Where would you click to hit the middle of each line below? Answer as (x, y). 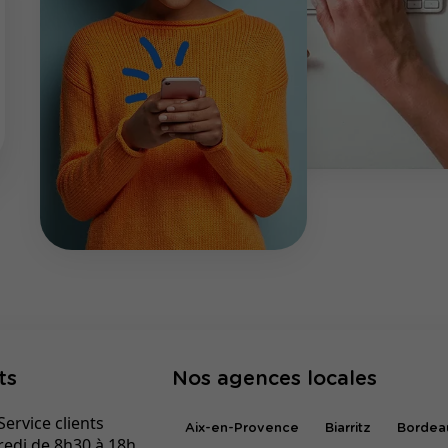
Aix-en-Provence (242, 428)
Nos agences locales (275, 379)
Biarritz (347, 428)
